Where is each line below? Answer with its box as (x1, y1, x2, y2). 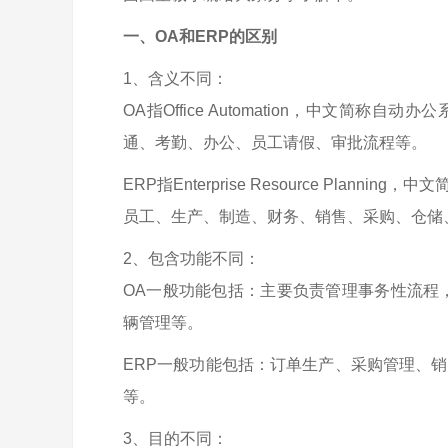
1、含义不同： (123, 70, 228, 87)
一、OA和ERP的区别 (123, 28, 277, 45)
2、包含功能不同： (123, 250, 260, 267)
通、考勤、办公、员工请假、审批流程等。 (123, 134, 427, 151)
